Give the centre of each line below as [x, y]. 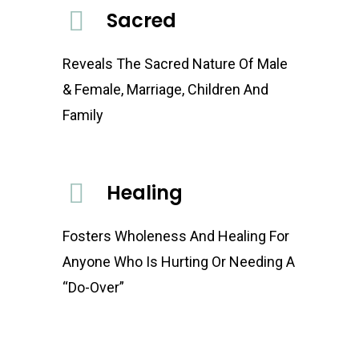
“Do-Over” [93, 288]
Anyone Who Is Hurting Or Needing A [178, 262]
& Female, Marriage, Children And [165, 90]
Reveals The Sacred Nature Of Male [175, 64]
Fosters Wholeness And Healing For [175, 236]
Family [83, 115]
